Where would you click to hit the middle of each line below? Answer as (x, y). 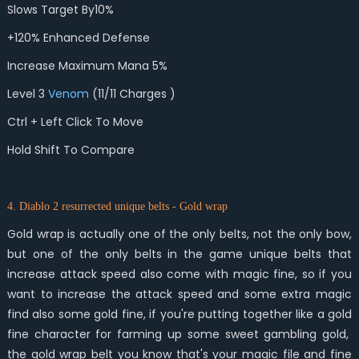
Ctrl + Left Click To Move (75, 122)
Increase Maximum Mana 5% (87, 66)
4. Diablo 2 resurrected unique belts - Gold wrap (117, 206)
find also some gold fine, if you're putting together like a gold (179, 314)
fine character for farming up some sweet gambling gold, (179, 334)
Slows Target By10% (62, 10)
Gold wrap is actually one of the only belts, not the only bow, (179, 234)
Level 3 (27, 94)
